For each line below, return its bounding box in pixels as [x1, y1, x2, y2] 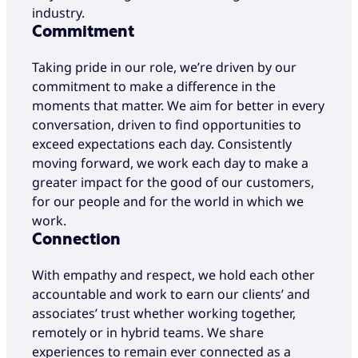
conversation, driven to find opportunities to [32, 115, 301, 133]
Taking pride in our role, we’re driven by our [32, 58, 296, 76]
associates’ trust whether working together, [32, 304, 296, 323]
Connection [32, 231, 121, 248]
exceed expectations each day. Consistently [32, 134, 292, 153]
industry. [32, 3, 85, 22]
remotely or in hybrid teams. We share [32, 324, 264, 342]
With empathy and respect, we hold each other [32, 266, 315, 284]
